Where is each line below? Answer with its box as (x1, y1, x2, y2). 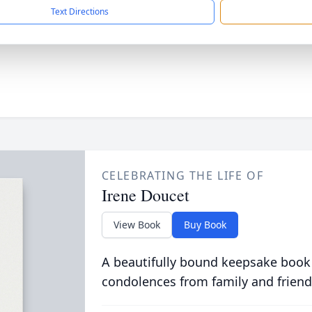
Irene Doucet (101, 184, 189, 206)
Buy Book (183, 218, 226, 231)
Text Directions (51, 6, 109, 17)
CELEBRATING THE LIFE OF (101, 168, 264, 183)
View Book (113, 218, 160, 231)
